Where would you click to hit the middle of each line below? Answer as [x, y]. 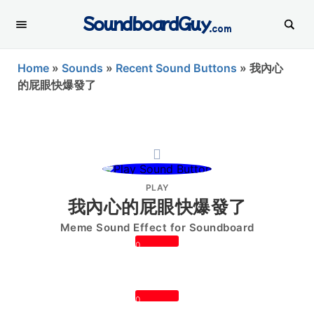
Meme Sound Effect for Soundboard [157, 227]
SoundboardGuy [146, 22]
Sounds [82, 68]
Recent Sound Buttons [176, 68]
